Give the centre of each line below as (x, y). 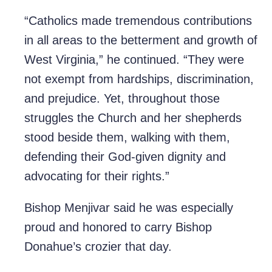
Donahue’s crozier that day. (98, 247)
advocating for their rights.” (97, 176)
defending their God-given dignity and (125, 157)
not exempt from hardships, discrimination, (139, 79)
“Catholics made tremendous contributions (138, 21)
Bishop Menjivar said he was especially (129, 208)
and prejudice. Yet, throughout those (122, 99)
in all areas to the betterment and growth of (141, 40)
